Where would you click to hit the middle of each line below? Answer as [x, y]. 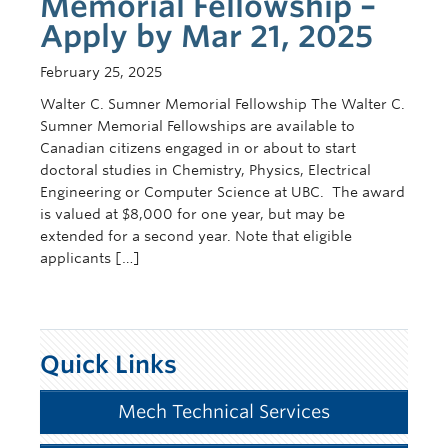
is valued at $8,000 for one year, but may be [192, 214]
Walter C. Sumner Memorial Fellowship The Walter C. [222, 104]
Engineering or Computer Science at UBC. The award [222, 192]
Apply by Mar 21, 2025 [206, 36]
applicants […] [90, 258]
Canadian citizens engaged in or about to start [198, 148]
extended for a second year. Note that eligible [196, 236]
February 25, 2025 [101, 72]
